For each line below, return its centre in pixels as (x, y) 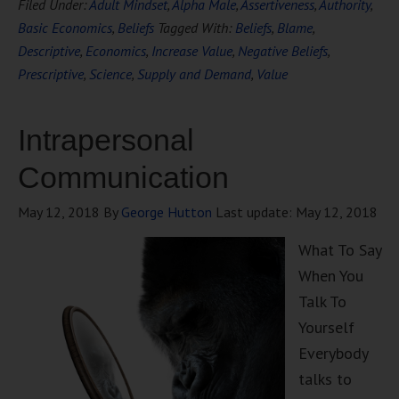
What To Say (340, 250)
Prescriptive (51, 74)
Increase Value (192, 51)
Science (110, 74)
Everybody (333, 353)
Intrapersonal (106, 140)
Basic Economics (65, 28)
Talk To (322, 301)
